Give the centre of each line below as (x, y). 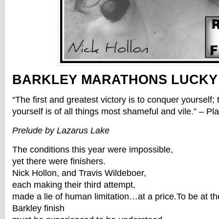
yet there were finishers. (59, 161)
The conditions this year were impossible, (93, 150)
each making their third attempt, (74, 185)
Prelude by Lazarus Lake (61, 131)
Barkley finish (38, 208)
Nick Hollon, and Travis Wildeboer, (79, 173)
